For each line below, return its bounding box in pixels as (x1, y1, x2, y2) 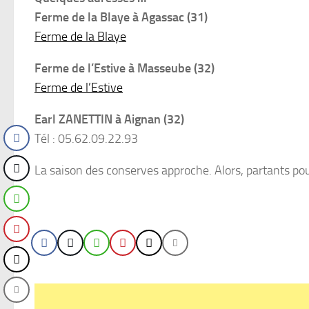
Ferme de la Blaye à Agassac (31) (34, 10, 208, 25)
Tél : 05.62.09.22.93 (34, 131, 138, 146)
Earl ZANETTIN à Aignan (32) (34, 112, 184, 127)
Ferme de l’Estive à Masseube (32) (34, 61, 215, 76)
